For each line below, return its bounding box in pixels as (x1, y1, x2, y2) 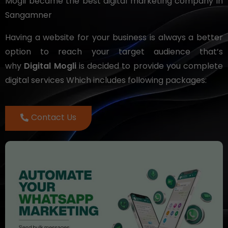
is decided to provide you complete (76, 60, 223, 72)
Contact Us (31, 111, 76, 124)
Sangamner (5, 9, 52, 21)
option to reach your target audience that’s (5, 46, 223, 58)
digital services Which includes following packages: (5, 74, 207, 87)
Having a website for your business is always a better (5, 32, 223, 44)
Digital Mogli (24, 60, 76, 72)
